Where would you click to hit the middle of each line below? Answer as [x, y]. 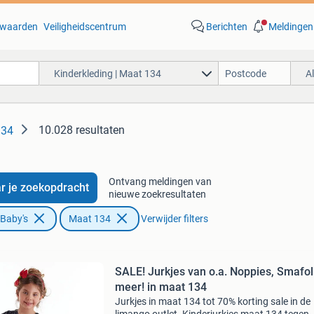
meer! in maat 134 [161, 287]
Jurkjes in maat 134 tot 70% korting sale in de [212, 301]
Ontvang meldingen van [160, 182]
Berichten [226, 27]
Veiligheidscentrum [84, 27]
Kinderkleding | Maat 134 [107, 73]
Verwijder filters [174, 219]
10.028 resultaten [82, 130]
